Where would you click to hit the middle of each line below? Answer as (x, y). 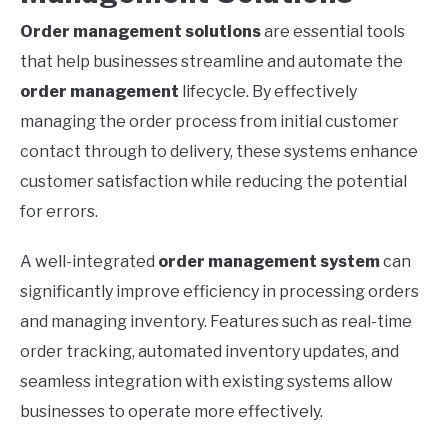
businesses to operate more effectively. (171, 411)
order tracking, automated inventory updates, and (209, 351)
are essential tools (333, 31)
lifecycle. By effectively (268, 91)
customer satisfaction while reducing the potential (213, 181)
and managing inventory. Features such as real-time (216, 321)
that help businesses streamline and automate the (211, 61)
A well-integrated (89, 261)
